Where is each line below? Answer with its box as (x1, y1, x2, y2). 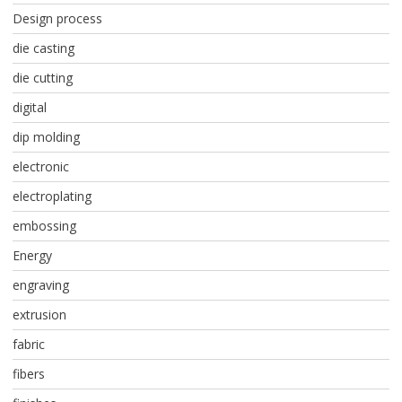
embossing (12, 217, 76, 235)
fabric (12, 336, 45, 354)
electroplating (12, 188, 92, 205)
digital (12, 99, 47, 117)
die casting (12, 39, 74, 57)
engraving (12, 276, 69, 294)
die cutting (12, 69, 73, 87)
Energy (12, 247, 52, 265)
